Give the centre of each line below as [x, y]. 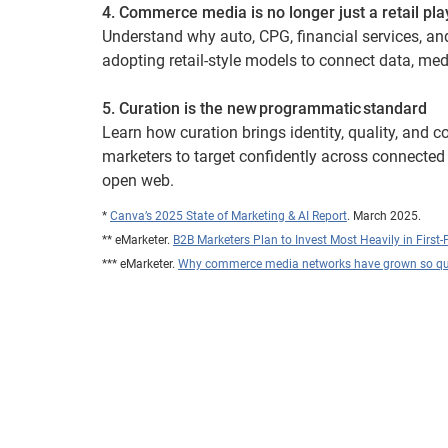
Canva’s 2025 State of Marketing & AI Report [228, 216]
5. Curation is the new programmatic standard [264, 108]
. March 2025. [384, 216]
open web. [138, 180]
